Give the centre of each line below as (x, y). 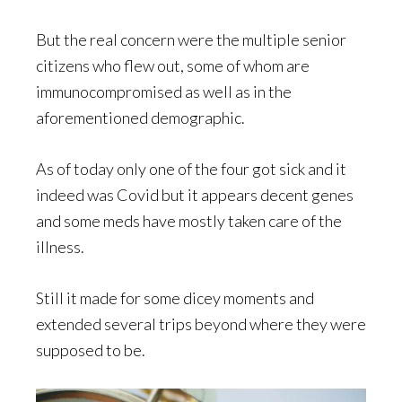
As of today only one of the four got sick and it (191, 168)
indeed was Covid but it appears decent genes (195, 194)
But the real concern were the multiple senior (191, 39)
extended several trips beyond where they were (201, 323)
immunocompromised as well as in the (164, 91)
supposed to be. (91, 350)
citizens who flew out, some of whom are (173, 65)
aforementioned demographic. (140, 117)
